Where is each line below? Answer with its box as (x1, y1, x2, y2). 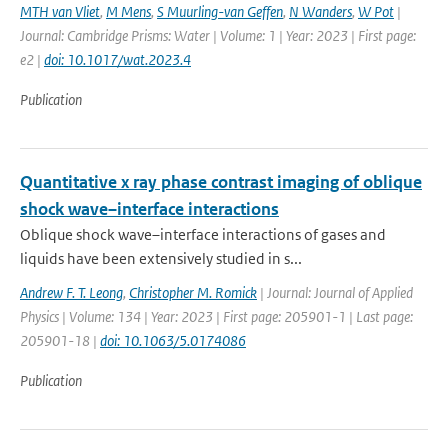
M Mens (106, 2, 151, 21)
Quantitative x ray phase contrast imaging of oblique (20, 171, 422, 193)
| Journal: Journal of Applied (257, 283, 413, 302)
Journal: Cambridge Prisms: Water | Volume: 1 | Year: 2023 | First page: (20, 26, 416, 45)
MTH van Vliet (20, 2, 100, 21)
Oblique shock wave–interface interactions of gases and (20, 225, 386, 244)
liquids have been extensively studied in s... (20, 249, 302, 268)
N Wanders (289, 2, 352, 21)
